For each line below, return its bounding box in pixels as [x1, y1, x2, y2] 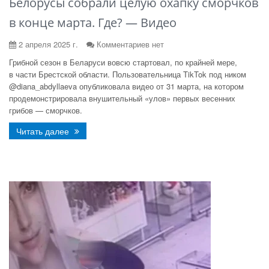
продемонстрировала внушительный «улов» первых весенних [9, 92, 235, 104]
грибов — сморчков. [9, 104, 82, 116]
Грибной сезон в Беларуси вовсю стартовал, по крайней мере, [9, 56, 237, 68]
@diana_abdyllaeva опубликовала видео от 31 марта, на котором [9, 80, 244, 92]
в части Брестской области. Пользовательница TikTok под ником [9, 68, 246, 80]
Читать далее [16, 125, 71, 137]
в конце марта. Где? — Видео [9, 14, 177, 31]
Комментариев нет [97, 38, 164, 50]
